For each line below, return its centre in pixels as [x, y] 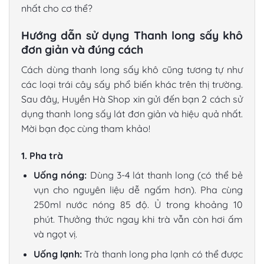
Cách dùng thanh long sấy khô [90, 69]
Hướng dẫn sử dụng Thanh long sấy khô [132, 36]
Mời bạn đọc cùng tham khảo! [86, 128]
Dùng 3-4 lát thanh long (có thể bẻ [165, 175]
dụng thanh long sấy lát [73, 113]
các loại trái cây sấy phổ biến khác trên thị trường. [132, 84]
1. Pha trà [42, 155]
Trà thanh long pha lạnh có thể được [164, 254]
